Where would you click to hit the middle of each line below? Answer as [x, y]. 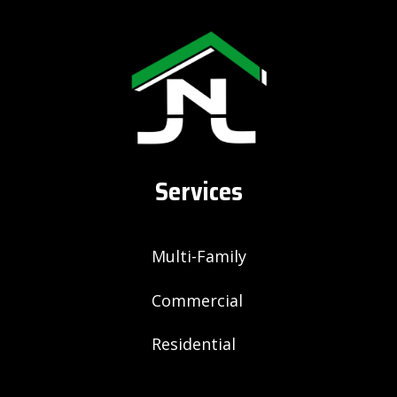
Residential [193, 344]
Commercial [197, 300]
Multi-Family [198, 257]
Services [198, 192]
